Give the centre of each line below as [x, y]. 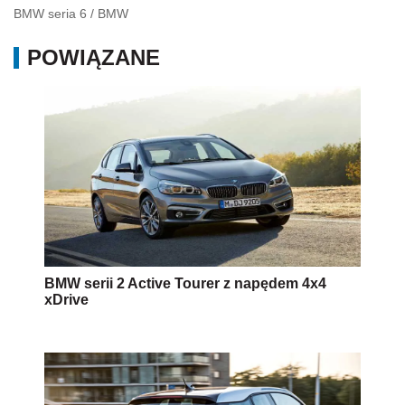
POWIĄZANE [94, 57]
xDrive [66, 299]
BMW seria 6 [50, 13]
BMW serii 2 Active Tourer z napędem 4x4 [185, 283]
